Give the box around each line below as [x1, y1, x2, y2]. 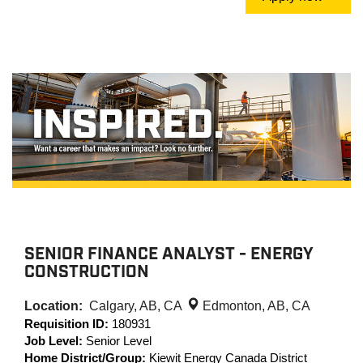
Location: [24, 299, 89, 313]
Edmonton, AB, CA [203, 299, 310, 313]
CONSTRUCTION [24, 261, 149, 284]
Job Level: [24, 334, 86, 348]
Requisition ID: [24, 317, 112, 331]
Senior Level [86, 334, 155, 348]
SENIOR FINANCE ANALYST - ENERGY [24, 243, 314, 266]
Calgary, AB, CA [89, 299, 185, 313]
